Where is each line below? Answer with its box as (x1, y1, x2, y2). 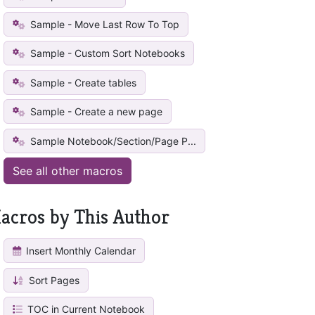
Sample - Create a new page (27, 105, 163, 118)
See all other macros (13, 163, 123, 178)
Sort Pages (26, 274, 80, 286)
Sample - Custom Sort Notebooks (27, 47, 186, 60)
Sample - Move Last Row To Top (27, 18, 180, 31)
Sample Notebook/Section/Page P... (27, 134, 197, 147)
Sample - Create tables (27, 76, 137, 89)
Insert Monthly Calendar (23, 245, 136, 257)
